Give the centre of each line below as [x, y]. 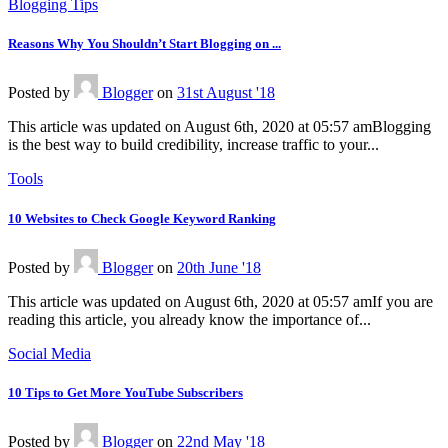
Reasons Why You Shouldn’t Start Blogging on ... [144, 44]
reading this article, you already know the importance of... [189, 319]
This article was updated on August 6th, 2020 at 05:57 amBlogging [219, 127]
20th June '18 [219, 267]
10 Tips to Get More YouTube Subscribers [125, 392]
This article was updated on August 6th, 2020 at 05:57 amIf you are [220, 301]
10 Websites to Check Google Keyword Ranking [142, 218]
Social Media [49, 353]
